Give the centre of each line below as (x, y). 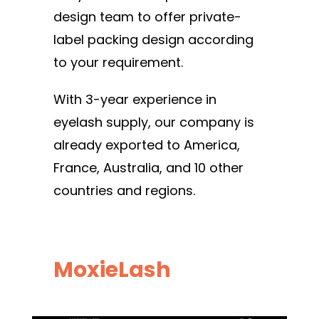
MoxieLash (112, 270)
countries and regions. (126, 190)
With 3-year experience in (135, 99)
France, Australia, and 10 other (148, 167)
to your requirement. (120, 62)
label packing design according (153, 39)
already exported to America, (147, 145)
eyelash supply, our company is (154, 122)
